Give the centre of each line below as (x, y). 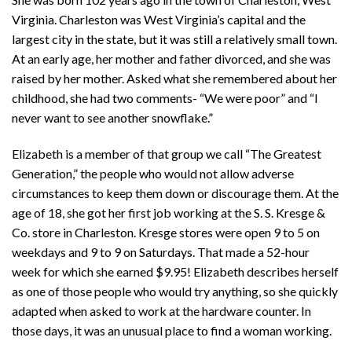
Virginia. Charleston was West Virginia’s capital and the (159, 20)
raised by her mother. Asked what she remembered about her (174, 79)
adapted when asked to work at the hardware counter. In (161, 311)
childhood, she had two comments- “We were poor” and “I (165, 98)
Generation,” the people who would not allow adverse (153, 174)
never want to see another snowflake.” (112, 118)
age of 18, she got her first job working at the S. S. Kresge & (169, 213)
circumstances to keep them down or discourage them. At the (175, 193)
